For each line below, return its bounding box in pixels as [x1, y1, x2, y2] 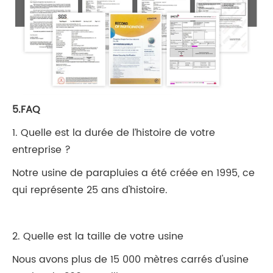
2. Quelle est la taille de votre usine [12, 228, 183, 244]
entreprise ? [12, 141, 71, 158]
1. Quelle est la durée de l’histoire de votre [12, 124, 215, 141]
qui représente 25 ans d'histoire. [12, 182, 168, 198]
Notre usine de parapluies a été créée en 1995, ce [12, 165, 255, 181]
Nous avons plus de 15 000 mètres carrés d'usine [12, 251, 249, 268]
